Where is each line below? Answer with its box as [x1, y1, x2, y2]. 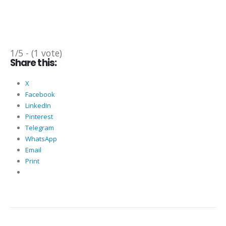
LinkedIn [25, 101, 51, 110]
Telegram [25, 123, 54, 133]
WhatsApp [25, 134, 57, 144]
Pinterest [25, 112, 53, 122]
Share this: [10, 56, 56, 70]
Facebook [25, 90, 55, 99]
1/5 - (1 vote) [10, 47, 62, 60]
